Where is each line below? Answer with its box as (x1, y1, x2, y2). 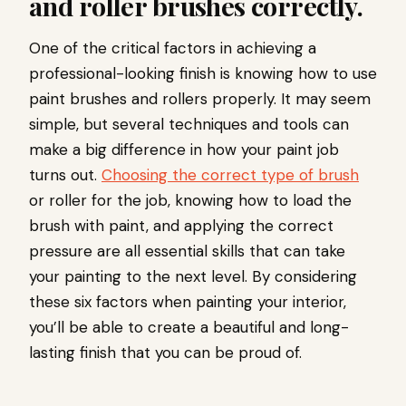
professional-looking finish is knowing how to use (29, 63, 377, 83)
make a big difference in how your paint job (29, 139, 339, 159)
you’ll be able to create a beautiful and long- (29, 316, 349, 337)
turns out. (29, 164, 101, 185)
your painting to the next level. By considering (29, 266, 357, 286)
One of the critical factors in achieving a (29, 37, 316, 58)
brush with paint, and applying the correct (29, 215, 333, 236)
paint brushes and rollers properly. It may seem (29, 88, 371, 109)
